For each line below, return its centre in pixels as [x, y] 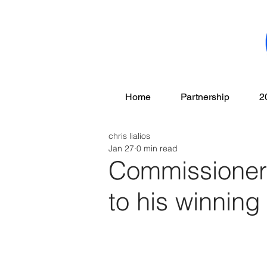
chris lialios [129, 136]
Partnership [205, 97]
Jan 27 [121, 148]
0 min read [157, 148]
